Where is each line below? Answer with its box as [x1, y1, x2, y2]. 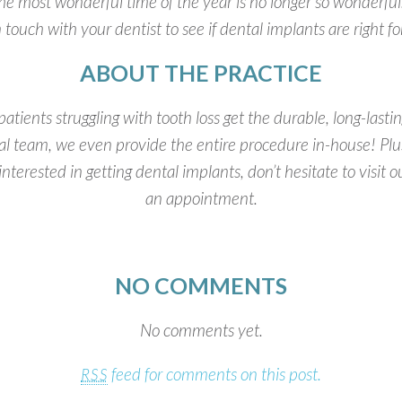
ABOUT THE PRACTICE [80, 58, 322, 86]
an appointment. [144, 187, 258, 208]
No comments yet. [139, 319, 263, 340]
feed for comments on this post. [107, 363, 321, 384]
